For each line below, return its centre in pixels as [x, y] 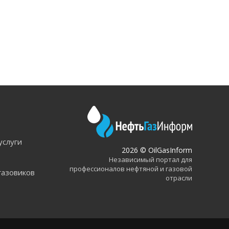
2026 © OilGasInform [157, 150]
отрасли [179, 178]
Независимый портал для [151, 159]
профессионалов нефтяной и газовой [131, 169]
